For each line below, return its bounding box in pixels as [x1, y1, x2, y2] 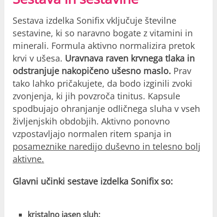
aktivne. [13, 153, 45, 165]
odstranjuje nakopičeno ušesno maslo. [13, 64, 171, 77]
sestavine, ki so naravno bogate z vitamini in [13, 27, 193, 39]
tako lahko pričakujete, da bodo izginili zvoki [13, 77, 193, 89]
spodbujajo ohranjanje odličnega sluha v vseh [13, 102, 201, 114]
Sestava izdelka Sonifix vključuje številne [13, 14, 177, 26]
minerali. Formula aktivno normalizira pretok [13, 39, 195, 51]
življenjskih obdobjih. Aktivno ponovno [13, 115, 170, 127]
